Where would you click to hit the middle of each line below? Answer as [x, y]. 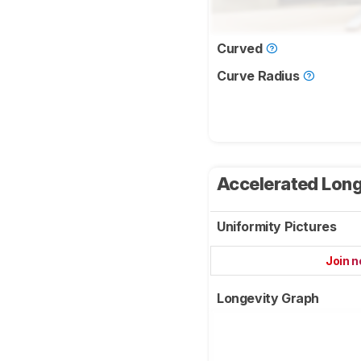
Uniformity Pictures [278, 227]
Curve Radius [259, 76]
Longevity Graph [270, 299]
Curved [241, 49]
